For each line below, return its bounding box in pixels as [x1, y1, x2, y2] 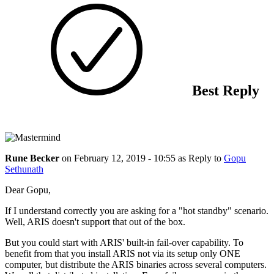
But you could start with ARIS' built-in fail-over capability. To [5, 237, 243, 248]
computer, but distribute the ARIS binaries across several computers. [5, 259, 267, 270]
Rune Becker [5, 152, 62, 163]
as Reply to [178, 152, 224, 163]
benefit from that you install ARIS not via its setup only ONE [5, 248, 240, 259]
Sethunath [5, 163, 43, 174]
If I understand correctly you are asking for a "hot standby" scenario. [5, 205, 268, 216]
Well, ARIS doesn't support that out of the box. [5, 216, 185, 227]
